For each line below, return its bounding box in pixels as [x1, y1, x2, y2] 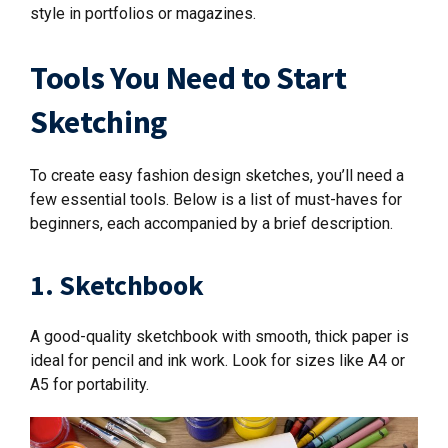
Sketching [30, 102, 168, 142]
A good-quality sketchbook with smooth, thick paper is [30, 327, 409, 346]
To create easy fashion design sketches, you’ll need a [30, 166, 404, 185]
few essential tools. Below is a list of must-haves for [30, 190, 402, 209]
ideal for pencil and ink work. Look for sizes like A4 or [30, 351, 405, 370]
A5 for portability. [30, 375, 149, 394]
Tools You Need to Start [30, 58, 347, 98]
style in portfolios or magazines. [30, 4, 256, 23]
